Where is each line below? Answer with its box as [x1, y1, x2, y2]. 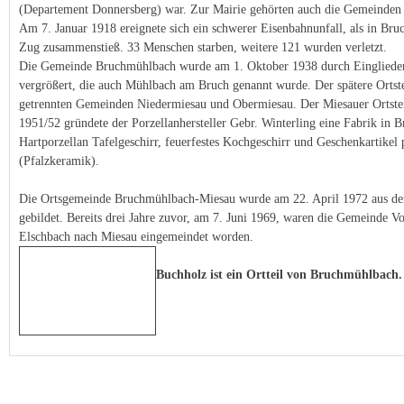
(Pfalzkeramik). [19, 153, 99, 168]
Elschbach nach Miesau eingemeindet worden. [19, 229, 253, 243]
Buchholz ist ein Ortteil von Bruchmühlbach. [156, 267, 402, 281]
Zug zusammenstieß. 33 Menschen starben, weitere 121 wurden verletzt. [19, 40, 387, 54]
